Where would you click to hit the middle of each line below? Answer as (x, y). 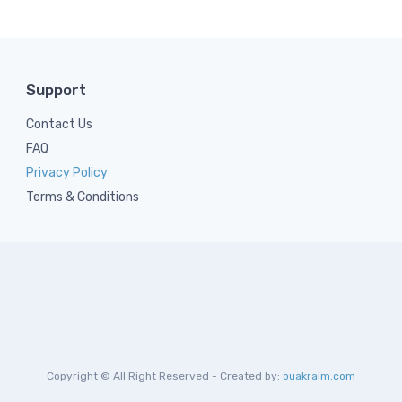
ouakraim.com (319, 376)
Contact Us (59, 124)
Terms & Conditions (83, 197)
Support (56, 90)
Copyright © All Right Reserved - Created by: (165, 376)
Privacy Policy (67, 173)
